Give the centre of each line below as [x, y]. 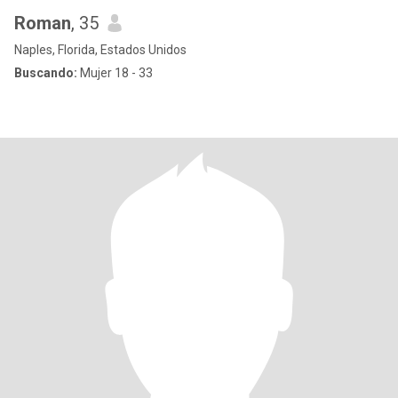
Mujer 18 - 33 [115, 73]
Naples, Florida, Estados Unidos [100, 50]
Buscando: [46, 73]
